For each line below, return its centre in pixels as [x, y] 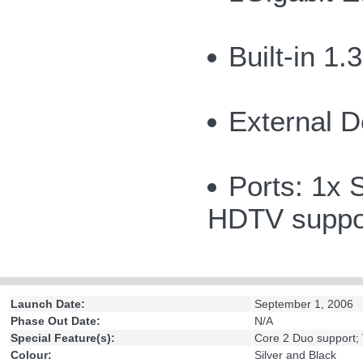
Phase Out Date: [56, 321]
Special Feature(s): [63, 338]
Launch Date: [48, 304]
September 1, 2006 [304, 304]
